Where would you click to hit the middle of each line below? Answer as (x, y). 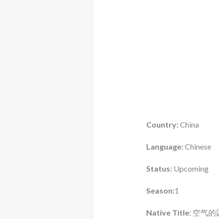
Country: (162, 125)
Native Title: (168, 213)
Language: (164, 147)
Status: (159, 169)
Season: (160, 191)
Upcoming (190, 169)
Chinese (197, 147)
